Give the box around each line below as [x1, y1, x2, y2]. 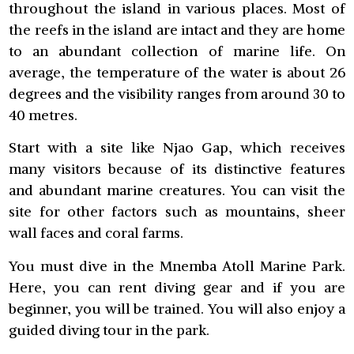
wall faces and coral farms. [9, 224, 184, 243]
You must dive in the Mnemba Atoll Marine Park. [9, 256, 345, 275]
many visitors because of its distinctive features [9, 160, 345, 179]
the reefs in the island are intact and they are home [9, 20, 345, 39]
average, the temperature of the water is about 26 [9, 62, 345, 81]
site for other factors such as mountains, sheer [9, 202, 345, 221]
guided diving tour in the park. [9, 320, 210, 339]
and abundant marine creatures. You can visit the [9, 181, 345, 200]
